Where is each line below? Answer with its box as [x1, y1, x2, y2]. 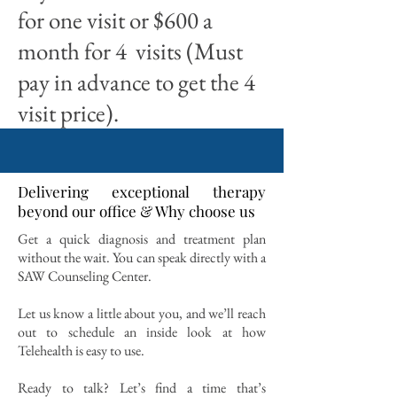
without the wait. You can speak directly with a [18, 248, 266, 267]
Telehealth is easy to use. [18, 341, 144, 360]
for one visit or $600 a [18, 4, 213, 35]
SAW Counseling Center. [18, 267, 152, 285]
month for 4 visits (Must [18, 35, 243, 66]
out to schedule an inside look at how [18, 323, 266, 341]
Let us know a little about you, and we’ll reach [18, 304, 266, 323]
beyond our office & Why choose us [18, 201, 255, 221]
